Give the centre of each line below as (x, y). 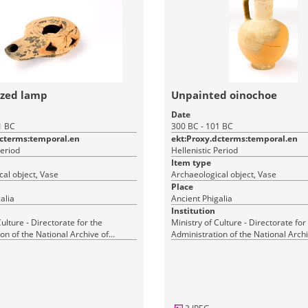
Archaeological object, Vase (223, 174)
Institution (193, 211)
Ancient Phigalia (201, 198)
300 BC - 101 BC (202, 126)
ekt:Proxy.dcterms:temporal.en (234, 139)
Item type (191, 163)
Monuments (194, 246)
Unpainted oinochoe (224, 95)
